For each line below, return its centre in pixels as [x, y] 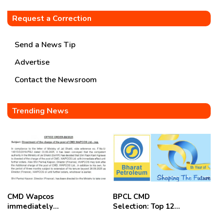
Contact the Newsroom [56, 80]
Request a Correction [52, 18]
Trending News [40, 111]
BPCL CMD [131, 196]
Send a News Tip [45, 45]
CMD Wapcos [31, 196]
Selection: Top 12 [143, 206]
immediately [30, 206]
